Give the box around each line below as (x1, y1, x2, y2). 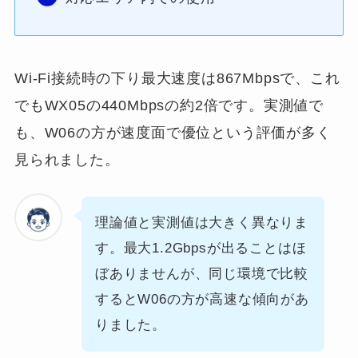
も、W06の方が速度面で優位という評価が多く (14, 124, 332, 141)
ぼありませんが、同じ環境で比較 (94, 265, 309, 281)
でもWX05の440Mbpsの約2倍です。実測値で (14, 97, 324, 113)
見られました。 (14, 151, 120, 168)
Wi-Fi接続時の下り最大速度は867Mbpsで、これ (14, 70, 340, 86)
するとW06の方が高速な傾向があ (94, 291, 309, 307)
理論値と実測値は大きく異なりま (94, 214, 309, 230)
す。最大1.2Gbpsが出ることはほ (94, 240, 307, 256)
